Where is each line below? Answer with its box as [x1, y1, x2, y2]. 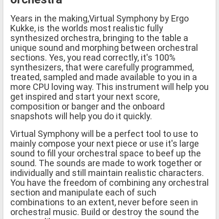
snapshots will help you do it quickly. [10, 110, 152, 121]
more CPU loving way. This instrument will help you [10, 81, 209, 92]
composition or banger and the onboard [10, 101, 165, 111]
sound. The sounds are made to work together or [10, 157, 202, 168]
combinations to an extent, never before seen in [10, 197, 198, 207]
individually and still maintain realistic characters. [10, 167, 204, 178]
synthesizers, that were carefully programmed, [10, 62, 194, 72]
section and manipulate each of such [10, 187, 156, 197]
